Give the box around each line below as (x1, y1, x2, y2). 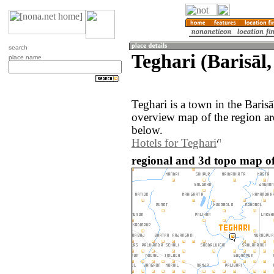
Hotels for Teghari (131, 137, 217, 150)
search (9, 44, 28, 51)
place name (9, 54, 42, 61)
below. (131, 124, 163, 137)
